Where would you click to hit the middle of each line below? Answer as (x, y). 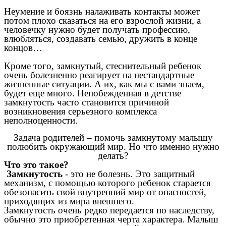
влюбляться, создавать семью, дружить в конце (101, 39)
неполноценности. (41, 121)
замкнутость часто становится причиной (87, 102)
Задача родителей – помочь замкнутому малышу (113, 138)
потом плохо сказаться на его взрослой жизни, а (102, 21)
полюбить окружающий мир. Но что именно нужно (113, 147)
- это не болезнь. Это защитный (129, 174)
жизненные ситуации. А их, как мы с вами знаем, (104, 84)
